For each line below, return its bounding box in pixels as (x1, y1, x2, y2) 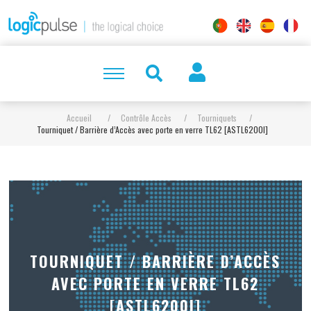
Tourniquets (196, 112, 237, 124)
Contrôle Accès (120, 112, 171, 124)
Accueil (66, 112, 92, 124)
